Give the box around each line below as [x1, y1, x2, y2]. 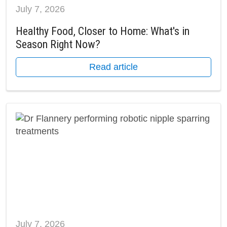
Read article [89, 62, 138, 72]
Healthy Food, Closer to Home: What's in [16, 25, 190, 38]
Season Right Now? [16, 38, 100, 51]
